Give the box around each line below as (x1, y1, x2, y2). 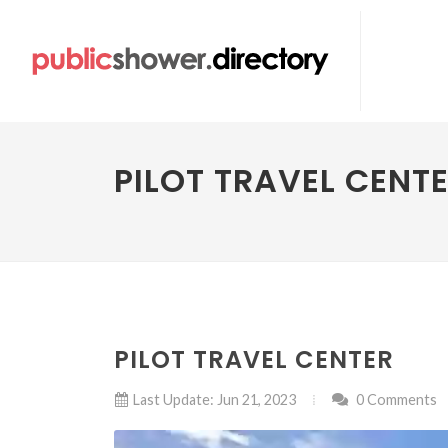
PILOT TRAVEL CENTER (114, 343, 394, 376)
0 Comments (353, 391, 437, 408)
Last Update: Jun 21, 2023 (133, 391, 296, 408)
